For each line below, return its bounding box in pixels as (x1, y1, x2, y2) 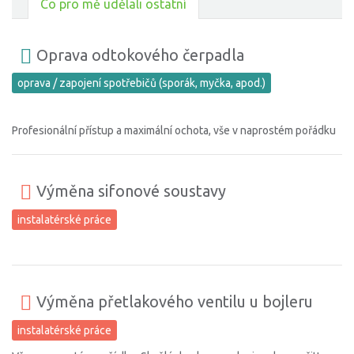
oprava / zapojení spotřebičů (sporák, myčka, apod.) (17, 77, 265, 90)
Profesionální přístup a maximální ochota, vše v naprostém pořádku (12, 124, 336, 137)
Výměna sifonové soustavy (32, 182, 226, 201)
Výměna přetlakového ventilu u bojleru (32, 292, 313, 311)
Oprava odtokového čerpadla (32, 46, 244, 65)
